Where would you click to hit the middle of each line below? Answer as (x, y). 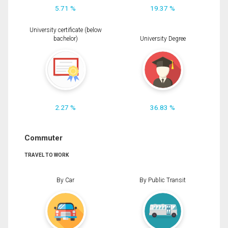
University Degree (163, 39)
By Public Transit (163, 180)
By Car (65, 180)
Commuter (44, 138)
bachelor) (65, 39)
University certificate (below (65, 30)
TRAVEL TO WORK (47, 155)
